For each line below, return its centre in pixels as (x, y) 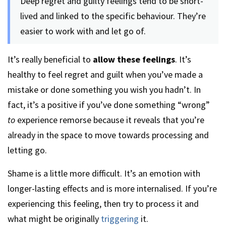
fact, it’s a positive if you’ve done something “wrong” (109, 105)
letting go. (27, 150)
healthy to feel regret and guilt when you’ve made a (105, 74)
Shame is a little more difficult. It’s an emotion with (104, 173)
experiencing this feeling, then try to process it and (103, 204)
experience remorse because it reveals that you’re (111, 120)
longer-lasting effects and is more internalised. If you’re (112, 188)
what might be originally (54, 219)
